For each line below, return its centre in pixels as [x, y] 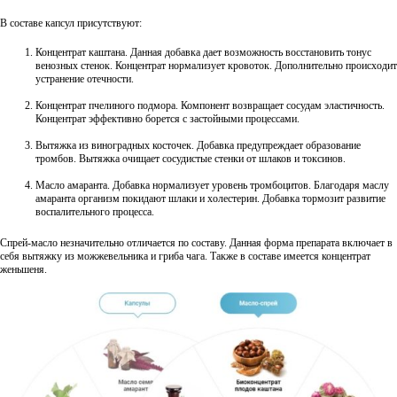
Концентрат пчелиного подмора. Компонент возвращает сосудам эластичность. [210, 106]
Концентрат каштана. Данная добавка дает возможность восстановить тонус [203, 53]
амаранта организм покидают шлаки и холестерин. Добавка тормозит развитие [210, 199]
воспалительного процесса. [95, 212]
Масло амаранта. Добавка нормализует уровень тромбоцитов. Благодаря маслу [212, 186]
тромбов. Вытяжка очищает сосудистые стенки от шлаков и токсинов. [191, 159]
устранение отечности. [85, 79]
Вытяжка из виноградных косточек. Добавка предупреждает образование [198, 146]
